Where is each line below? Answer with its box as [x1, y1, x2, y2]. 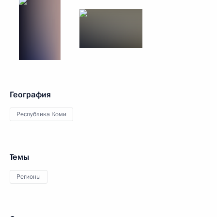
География [10, 89, 51, 100]
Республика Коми [16, 110, 66, 119]
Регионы [16, 172, 41, 181]
